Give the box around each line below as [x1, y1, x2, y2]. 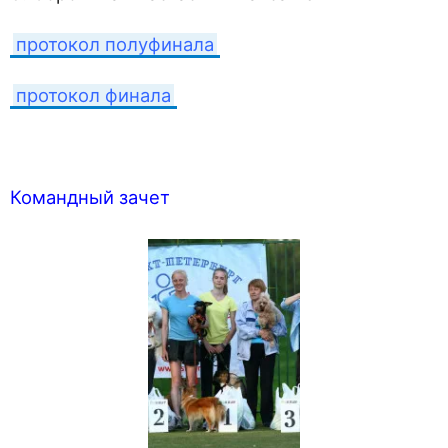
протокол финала [16, 84, 171, 107]
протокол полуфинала [16, 33, 214, 56]
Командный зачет [10, 186, 170, 209]
